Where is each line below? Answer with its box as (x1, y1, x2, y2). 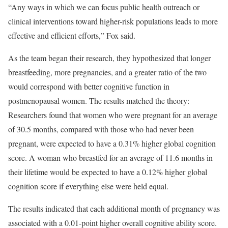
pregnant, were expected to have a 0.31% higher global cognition (8, 138, 216, 149)
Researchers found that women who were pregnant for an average (8, 109, 217, 120)
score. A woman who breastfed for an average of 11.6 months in (8, 152, 213, 163)
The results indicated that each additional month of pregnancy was (8, 203, 220, 214)
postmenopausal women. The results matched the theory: (8, 95, 189, 106)
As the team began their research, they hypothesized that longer (8, 52, 211, 63)
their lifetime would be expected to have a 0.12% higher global (8, 166, 207, 177)
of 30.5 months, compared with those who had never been (8, 124, 194, 134)
